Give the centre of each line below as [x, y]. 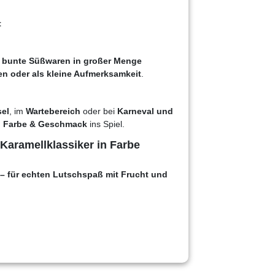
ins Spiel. [106, 124]
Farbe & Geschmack [45, 124]
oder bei [99, 111]
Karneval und [145, 111]
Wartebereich [53, 111]
